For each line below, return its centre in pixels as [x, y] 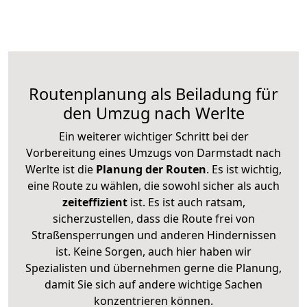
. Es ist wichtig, [244, 169]
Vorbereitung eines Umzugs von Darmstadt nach [153, 152]
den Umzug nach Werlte [153, 113]
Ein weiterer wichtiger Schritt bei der [153, 136]
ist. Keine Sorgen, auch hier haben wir [153, 251]
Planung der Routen [150, 169]
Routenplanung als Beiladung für [153, 94]
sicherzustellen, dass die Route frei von [153, 218]
